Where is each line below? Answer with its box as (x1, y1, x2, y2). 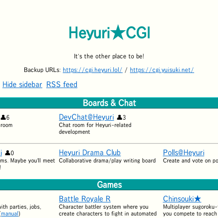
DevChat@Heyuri (59, 112, 114, 121)
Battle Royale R (59, 194, 111, 202)
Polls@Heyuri (163, 148, 204, 156)
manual (1, 210, 18, 217)
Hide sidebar (2, 80, 42, 88)
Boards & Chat (82, 98, 136, 107)
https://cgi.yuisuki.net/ (130, 66, 194, 73)
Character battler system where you (59, 203, 149, 210)
